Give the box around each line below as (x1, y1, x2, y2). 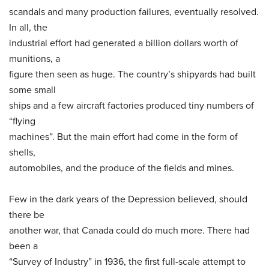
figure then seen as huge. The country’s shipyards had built (9, 67, 256, 81)
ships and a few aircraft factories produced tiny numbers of (9, 98, 254, 112)
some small (9, 82, 56, 97)
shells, (9, 145, 35, 159)
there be (9, 207, 44, 222)
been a (9, 238, 38, 253)
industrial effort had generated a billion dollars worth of (9, 35, 238, 50)
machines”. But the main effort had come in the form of (9, 129, 238, 144)
